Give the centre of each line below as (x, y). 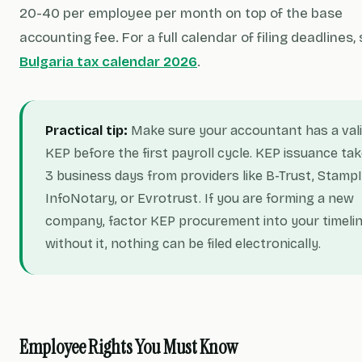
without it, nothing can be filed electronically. (183, 244)
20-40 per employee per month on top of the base (181, 13)
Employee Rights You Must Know (128, 347)
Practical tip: (86, 130)
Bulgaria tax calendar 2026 (108, 62)
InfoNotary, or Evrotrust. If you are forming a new (200, 198)
